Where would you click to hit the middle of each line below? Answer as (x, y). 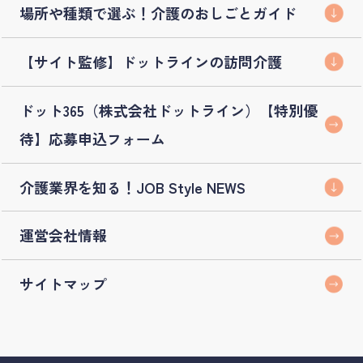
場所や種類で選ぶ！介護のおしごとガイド (158, 13)
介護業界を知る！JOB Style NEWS (133, 187)
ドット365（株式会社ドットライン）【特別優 (169, 110)
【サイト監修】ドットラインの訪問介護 (151, 61)
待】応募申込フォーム (93, 138)
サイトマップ (64, 284)
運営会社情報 (64, 235)
